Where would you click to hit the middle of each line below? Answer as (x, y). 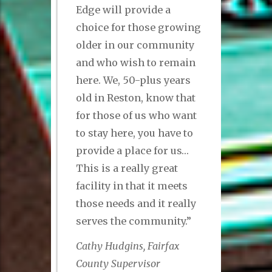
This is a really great (127, 168)
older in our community (135, 45)
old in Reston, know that (136, 98)
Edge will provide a (124, 10)
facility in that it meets (132, 186)
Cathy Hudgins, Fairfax (128, 246)
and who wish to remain (136, 63)
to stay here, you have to (135, 133)
